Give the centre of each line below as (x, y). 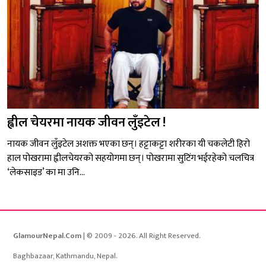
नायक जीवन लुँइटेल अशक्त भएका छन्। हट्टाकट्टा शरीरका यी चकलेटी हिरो (129, 144)
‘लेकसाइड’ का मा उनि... (46, 173)
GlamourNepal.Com (47, 236)
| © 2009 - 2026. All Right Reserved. (141, 236)
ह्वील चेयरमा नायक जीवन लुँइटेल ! (86, 123)
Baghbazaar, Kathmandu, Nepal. (65, 256)
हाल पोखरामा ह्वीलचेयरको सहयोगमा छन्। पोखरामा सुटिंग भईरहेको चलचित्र (131, 159)
